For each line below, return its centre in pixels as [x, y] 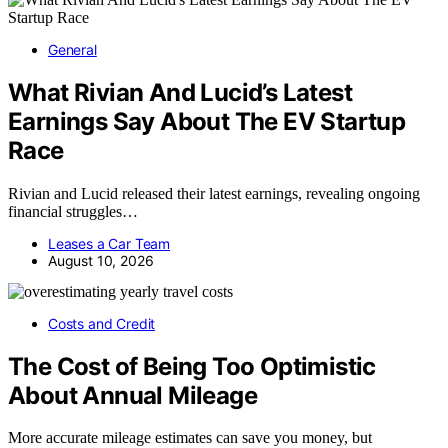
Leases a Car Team [109, 243]
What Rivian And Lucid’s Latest [180, 92]
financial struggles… [73, 211]
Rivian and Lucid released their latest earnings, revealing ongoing [214, 193]
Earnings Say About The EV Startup [207, 121]
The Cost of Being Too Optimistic [192, 366]
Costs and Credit [102, 323]
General [72, 49]
